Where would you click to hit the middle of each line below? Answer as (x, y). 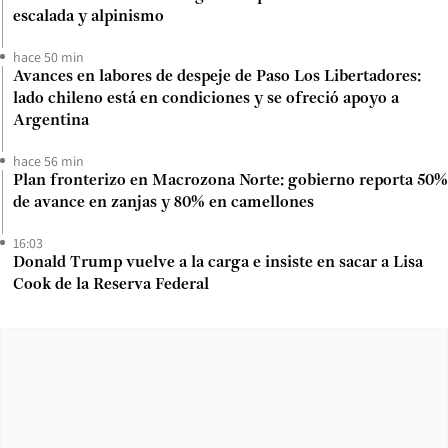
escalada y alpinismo (88, 16)
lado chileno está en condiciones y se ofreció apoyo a (206, 98)
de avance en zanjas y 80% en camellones (163, 202)
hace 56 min (48, 160)
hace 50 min (48, 56)
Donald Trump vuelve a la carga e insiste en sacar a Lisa (218, 262)
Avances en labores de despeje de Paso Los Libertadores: (217, 76)
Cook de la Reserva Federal (111, 284)
